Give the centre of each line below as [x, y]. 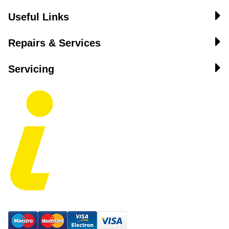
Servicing [31, 69]
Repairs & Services [54, 43]
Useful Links [39, 17]
